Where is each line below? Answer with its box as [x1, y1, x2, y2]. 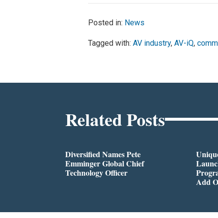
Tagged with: [88, 38, 133, 48]
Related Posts [65, 106, 165, 132]
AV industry [133, 38, 171, 48]
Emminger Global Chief [65, 157, 145, 169]
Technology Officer [65, 166, 128, 178]
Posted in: [88, 18, 125, 27]
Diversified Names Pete [65, 148, 141, 160]
